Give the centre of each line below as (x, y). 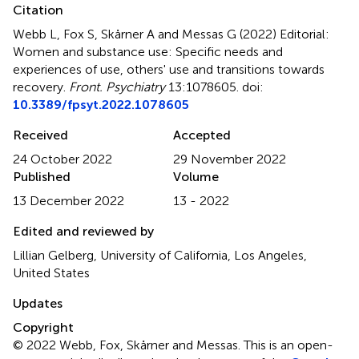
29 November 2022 (230, 159)
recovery (38, 87)
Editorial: (305, 34)
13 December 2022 (69, 200)
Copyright (43, 327)
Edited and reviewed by (83, 231)
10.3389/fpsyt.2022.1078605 (101, 104)
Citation (38, 10)
